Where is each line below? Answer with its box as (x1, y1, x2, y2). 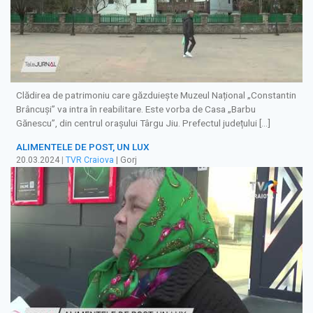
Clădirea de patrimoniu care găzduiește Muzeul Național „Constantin (16, 89, 296, 101)
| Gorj (114, 155, 137, 166)
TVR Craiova (66, 155, 114, 166)
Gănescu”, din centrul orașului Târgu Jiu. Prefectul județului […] (16, 117, 270, 129)
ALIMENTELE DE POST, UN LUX (16, 141, 150, 153)
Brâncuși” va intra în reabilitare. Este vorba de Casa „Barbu (16, 103, 256, 115)
